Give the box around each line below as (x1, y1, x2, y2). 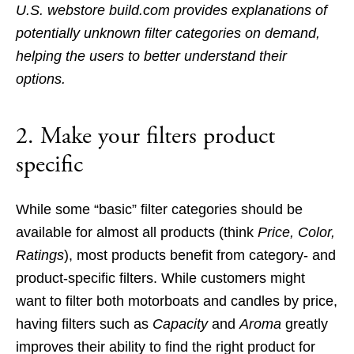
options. (16, 70, 70, 87)
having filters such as (16, 315, 153, 332)
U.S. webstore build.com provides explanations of (16, 2, 327, 18)
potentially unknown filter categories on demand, (16, 24, 320, 41)
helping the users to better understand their (16, 47, 287, 64)
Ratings (16, 247, 64, 263)
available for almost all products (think (16, 224, 254, 240)
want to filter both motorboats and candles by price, (16, 292, 337, 309)
